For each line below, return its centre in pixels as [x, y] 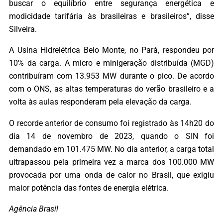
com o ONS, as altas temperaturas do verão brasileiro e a [111, 89]
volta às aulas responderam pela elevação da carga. [100, 102]
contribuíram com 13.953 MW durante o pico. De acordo [111, 76]
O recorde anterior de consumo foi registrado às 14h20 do [111, 123]
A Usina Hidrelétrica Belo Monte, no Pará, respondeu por [111, 50]
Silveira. [23, 29]
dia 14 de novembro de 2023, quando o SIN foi [111, 136]
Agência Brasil [34, 209]
